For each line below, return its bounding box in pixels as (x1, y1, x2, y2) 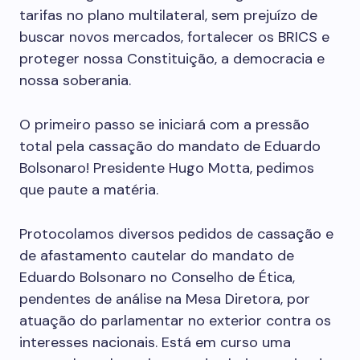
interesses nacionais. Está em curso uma (19, 333, 291, 352)
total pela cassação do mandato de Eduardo (19, 137, 321, 156)
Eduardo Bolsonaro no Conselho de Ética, (19, 268, 295, 287)
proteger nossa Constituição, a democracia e (19, 49, 325, 68)
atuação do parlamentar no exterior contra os (19, 311, 331, 330)
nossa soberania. (19, 71, 131, 90)
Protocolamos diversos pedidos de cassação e (19, 224, 333, 243)
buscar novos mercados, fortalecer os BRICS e (19, 27, 329, 47)
